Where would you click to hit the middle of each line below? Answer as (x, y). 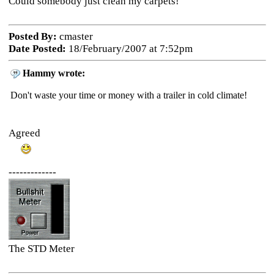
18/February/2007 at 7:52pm (129, 49)
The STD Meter (41, 248)
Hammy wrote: (54, 73)
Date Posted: (37, 49)
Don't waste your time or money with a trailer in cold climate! (133, 95)
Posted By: (32, 36)
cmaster (75, 36)
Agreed (24, 133)
